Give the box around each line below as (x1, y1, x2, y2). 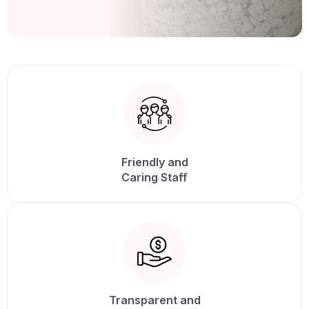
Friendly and (121, 155, 188, 170)
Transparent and (108, 293, 201, 308)
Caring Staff (121, 170, 188, 185)
